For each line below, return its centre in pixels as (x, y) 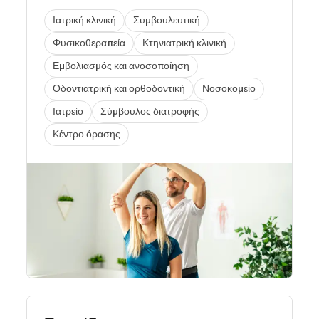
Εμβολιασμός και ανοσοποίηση (121, 66)
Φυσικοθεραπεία (89, 43)
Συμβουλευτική (167, 20)
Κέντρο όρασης (87, 134)
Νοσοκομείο (229, 89)
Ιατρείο (68, 111)
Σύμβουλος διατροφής (150, 111)
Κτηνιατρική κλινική (184, 43)
